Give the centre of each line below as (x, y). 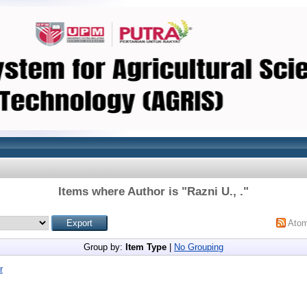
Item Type (146, 247)
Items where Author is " (123, 192)
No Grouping (199, 247)
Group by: (105, 247)
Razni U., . (215, 192)
